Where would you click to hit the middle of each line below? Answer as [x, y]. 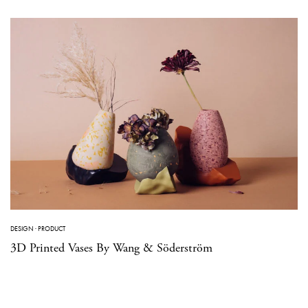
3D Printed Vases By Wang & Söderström [111, 247]
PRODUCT [52, 228]
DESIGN [22, 228]
